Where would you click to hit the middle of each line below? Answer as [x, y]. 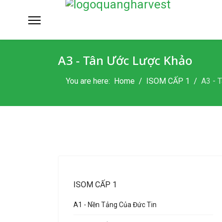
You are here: [90, 81]
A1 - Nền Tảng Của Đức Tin [115, 205]
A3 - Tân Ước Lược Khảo [125, 60]
